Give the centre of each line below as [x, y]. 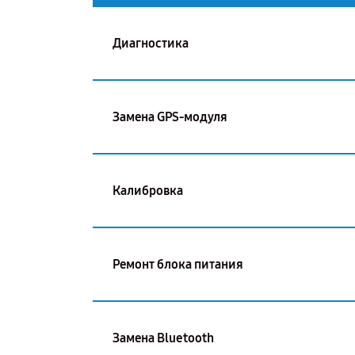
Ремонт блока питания [178, 264]
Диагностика [151, 43]
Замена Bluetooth [163, 338]
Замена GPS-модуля [170, 116]
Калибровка [148, 190]
